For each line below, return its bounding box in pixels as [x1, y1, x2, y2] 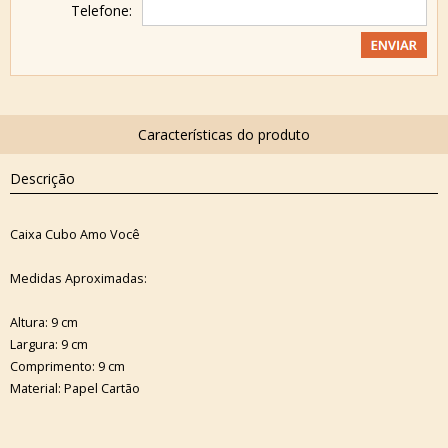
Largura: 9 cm [10, 335, 88, 353]
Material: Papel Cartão [10, 379, 140, 397]
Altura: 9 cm [10, 313, 78, 331]
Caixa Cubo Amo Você [10, 225, 140, 243]
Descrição [10, 169, 75, 188]
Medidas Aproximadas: [10, 269, 147, 287]
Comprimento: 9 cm [10, 357, 125, 375]
